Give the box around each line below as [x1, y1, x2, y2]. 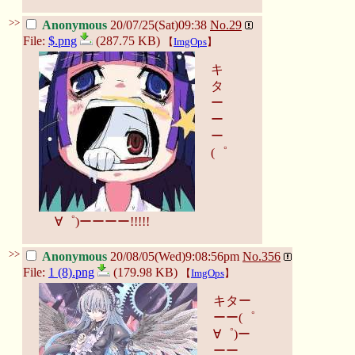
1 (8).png [48, 265, 94, 279]
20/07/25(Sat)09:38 [110, 17, 207, 32]
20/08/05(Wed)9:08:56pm [110, 249, 239, 263]
